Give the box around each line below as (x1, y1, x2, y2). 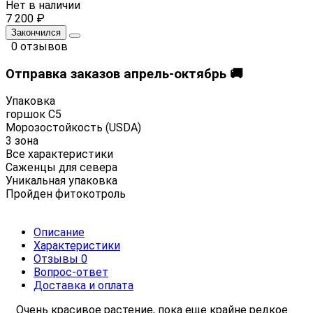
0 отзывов (11, 39, 68, 53)
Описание (34, 226, 85, 240)
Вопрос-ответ (34, 265, 108, 279)
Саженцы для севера (6, 161, 117, 175)
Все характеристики (6, 147, 113, 161)
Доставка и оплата (34, 279, 133, 293)
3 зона (6, 134, 38, 148)
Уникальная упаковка (6, 174, 117, 188)
